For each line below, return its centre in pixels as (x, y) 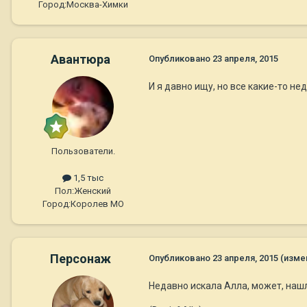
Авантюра (80, 59)
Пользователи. (83, 151)
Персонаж (80, 258)
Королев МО (97, 204)
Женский (93, 191)
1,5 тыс (87, 177)
